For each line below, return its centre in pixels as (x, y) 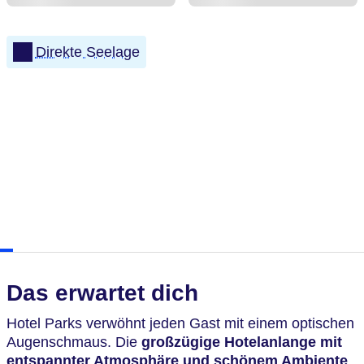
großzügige (181, 342)
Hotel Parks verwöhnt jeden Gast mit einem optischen (180, 323)
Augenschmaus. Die (74, 342)
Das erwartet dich (102, 293)
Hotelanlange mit (283, 342)
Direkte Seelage (87, 52)
